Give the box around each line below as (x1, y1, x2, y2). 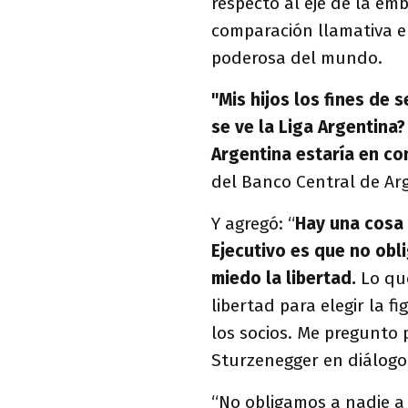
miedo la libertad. (211, 268, 361, 289)
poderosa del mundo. (211, 47, 387, 68)
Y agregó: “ (211, 213, 295, 234)
